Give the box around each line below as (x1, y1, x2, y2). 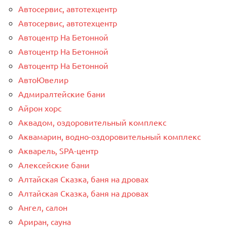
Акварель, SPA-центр (18, 145, 98, 156)
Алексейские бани (18, 159, 90, 170)
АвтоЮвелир (18, 74, 68, 85)
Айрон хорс (18, 102, 61, 113)
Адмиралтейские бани (18, 88, 105, 99)
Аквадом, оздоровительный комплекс (18, 117, 166, 127)
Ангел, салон (18, 202, 67, 212)
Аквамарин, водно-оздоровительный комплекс (18, 131, 201, 141)
